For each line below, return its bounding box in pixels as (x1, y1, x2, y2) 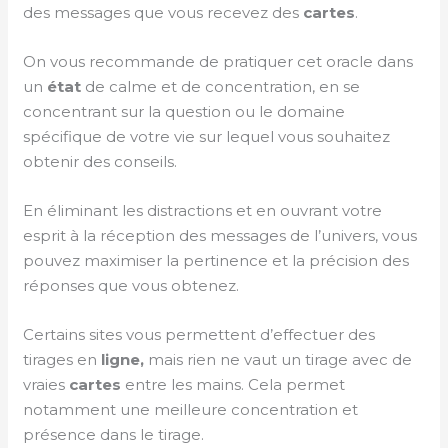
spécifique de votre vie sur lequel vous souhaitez (23, 127, 391, 147)
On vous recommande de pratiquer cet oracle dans (23, 52, 414, 72)
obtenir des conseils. (23, 152, 178, 172)
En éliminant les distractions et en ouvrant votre (23, 201, 383, 221)
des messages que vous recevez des (23, 3, 304, 23)
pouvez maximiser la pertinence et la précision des (23, 251, 410, 271)
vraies (23, 375, 70, 395)
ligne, (101, 350, 149, 370)
